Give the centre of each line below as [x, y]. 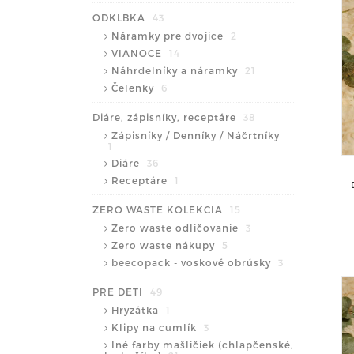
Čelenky [134, 87]
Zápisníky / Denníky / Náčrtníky [196, 135]
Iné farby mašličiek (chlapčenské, [203, 344]
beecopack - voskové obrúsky [193, 262]
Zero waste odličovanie [177, 227]
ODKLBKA [121, 17]
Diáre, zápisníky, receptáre [166, 117]
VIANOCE [138, 53]
